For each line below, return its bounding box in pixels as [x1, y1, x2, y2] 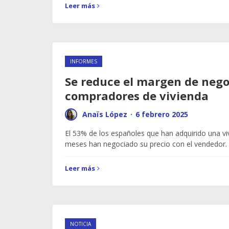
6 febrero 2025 [135, 109, 188, 119]
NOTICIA [70, 220, 91, 227]
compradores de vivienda [65, 88, 209, 103]
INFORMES [70, 58, 97, 65]
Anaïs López [82, 109, 127, 119]
